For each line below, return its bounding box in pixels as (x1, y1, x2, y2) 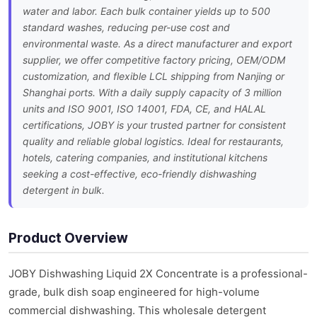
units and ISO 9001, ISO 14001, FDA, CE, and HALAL (23, 103, 266, 115)
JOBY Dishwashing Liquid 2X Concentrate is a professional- (8, 267, 308, 281)
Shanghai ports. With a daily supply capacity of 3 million (23, 86, 282, 99)
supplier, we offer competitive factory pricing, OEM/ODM (23, 54, 285, 67)
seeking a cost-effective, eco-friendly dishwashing (23, 168, 257, 180)
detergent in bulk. (23, 184, 105, 197)
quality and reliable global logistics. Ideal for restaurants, (23, 135, 284, 148)
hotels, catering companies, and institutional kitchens (23, 151, 267, 164)
